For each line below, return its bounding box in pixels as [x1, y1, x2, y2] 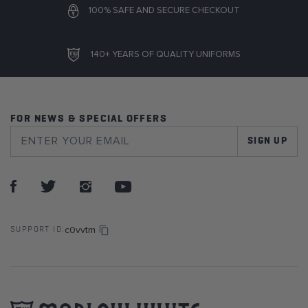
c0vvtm [65, 225, 96, 235]
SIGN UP [247, 136, 287, 146]
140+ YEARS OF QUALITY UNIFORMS [91, 49, 241, 59]
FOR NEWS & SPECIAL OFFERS [10, 113, 167, 124]
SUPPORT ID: [10, 225, 65, 234]
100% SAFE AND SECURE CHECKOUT [89, 5, 240, 15]
